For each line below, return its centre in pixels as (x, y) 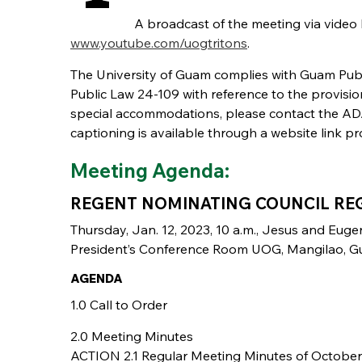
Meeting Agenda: (150, 170)
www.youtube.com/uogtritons (159, 43)
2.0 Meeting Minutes (132, 336)
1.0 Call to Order (119, 305)
